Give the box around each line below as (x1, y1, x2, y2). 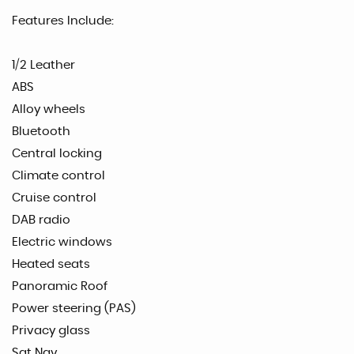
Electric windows (12, 235, 112, 248)
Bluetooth (12, 125, 70, 137)
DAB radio (12, 213, 70, 226)
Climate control (12, 169, 105, 182)
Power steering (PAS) (12, 302, 136, 314)
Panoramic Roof (12, 280, 107, 292)
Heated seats (12, 258, 90, 270)
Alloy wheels (12, 103, 85, 115)
